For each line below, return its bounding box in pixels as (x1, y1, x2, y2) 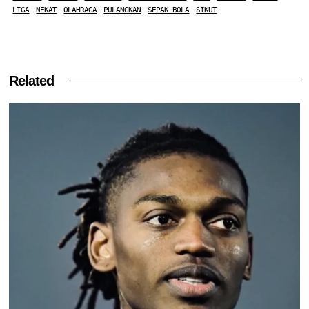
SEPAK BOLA (148, 6, 190, 15)
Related (9, 73, 54, 89)
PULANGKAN (103, 6, 141, 15)
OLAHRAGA (63, 6, 97, 15)
